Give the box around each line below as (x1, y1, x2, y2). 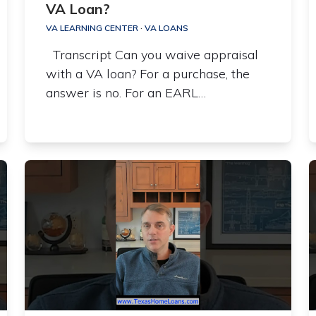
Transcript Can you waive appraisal (45, 47, 258, 63)
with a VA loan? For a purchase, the (45, 66, 250, 83)
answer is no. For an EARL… (45, 85, 206, 102)
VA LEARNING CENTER (45, 23, 138, 34)
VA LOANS (144, 23, 188, 34)
